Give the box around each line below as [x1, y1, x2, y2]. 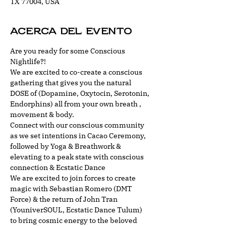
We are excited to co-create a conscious [10, 68, 144, 77]
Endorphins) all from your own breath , [10, 99, 143, 108]
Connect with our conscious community [10, 121, 146, 130]
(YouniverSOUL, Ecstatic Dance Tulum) [10, 205, 144, 214]
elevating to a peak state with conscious [10, 152, 145, 161]
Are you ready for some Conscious [10, 46, 127, 55]
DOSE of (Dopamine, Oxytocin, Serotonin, [10, 89, 151, 98]
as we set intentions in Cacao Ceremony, [10, 131, 147, 140]
